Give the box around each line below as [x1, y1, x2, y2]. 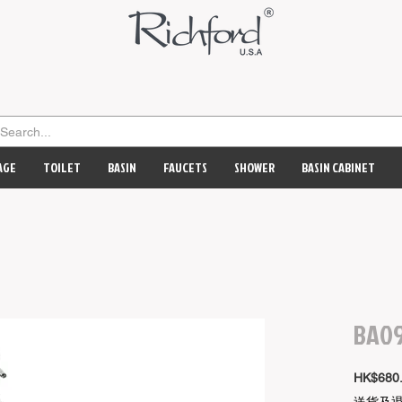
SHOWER [234, 159, 275, 176]
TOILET [43, 159, 81, 176]
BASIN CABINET [301, 159, 375, 176]
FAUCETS [163, 159, 207, 176]
